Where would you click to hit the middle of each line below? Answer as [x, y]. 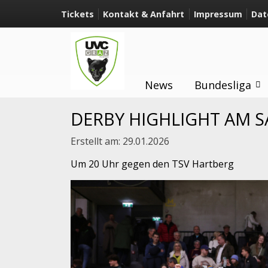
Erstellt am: [97, 141]
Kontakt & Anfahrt [144, 14]
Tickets [77, 14]
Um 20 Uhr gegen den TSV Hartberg [152, 164]
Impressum [218, 14]
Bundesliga [223, 85]
